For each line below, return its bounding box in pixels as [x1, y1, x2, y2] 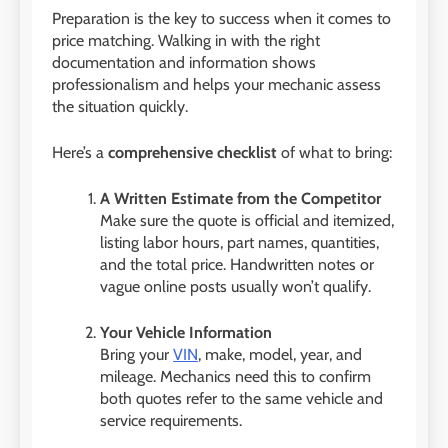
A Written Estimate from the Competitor [100, 189, 381, 209]
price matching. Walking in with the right [52, 31, 320, 51]
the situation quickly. [52, 97, 188, 117]
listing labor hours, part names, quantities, [100, 233, 379, 253]
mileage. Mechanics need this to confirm [100, 367, 371, 387]
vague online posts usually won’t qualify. [100, 277, 371, 297]
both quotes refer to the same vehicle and [100, 389, 383, 409]
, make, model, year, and [198, 345, 362, 365]
